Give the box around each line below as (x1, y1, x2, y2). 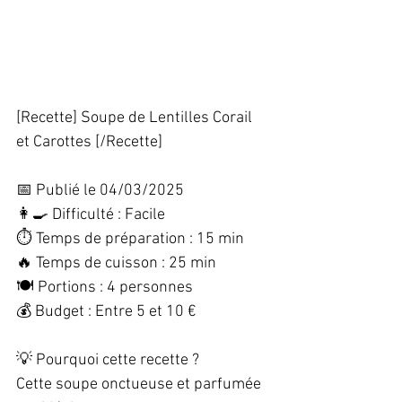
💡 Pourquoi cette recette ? (16, 351, 206, 370)
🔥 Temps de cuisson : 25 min (16, 254, 223, 273)
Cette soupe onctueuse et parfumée (16, 375, 265, 394)
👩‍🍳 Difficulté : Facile (16, 205, 172, 224)
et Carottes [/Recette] (16, 133, 162, 152)
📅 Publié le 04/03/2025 (16, 181, 191, 200)
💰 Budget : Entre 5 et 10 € (16, 302, 204, 321)
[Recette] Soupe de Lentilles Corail (16, 109, 256, 127)
